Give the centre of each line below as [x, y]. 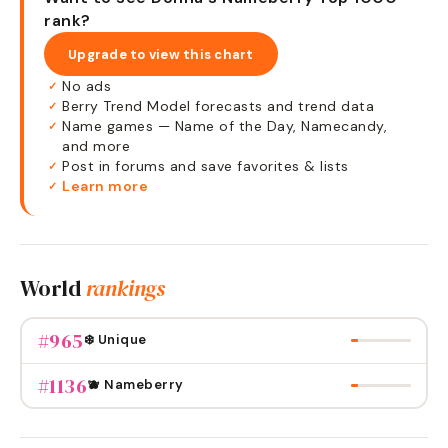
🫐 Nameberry [135, 384]
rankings [125, 288]
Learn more [105, 186]
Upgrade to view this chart [161, 54]
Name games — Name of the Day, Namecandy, [224, 126]
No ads [86, 86]
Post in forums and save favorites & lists [205, 166]
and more [96, 146]
